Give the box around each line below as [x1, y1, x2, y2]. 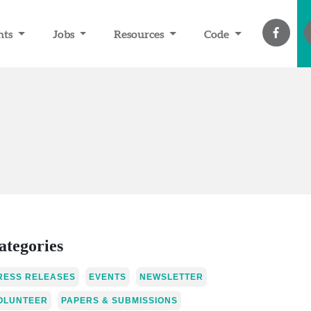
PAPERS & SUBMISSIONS [61, 296, 178, 306]
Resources [114, 27, 167, 40]
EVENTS [89, 271, 126, 282]
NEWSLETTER [140, 271, 203, 282]
